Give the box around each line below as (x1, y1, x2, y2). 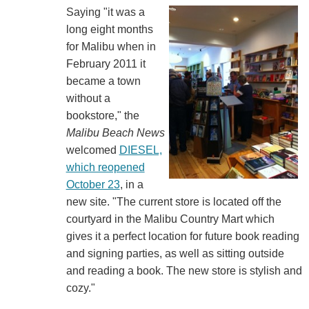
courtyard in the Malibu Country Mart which (66, 212, 275, 225)
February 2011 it (66, 57, 146, 70)
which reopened (66, 161, 145, 173)
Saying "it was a (66, 6, 145, 18)
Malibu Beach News (66, 126, 165, 139)
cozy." (66, 281, 95, 294)
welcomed (66, 143, 119, 156)
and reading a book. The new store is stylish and (66, 264, 302, 277)
